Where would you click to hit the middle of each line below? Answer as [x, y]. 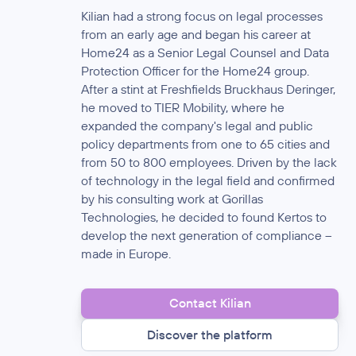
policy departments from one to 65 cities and [206, 144]
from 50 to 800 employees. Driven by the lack [209, 163]
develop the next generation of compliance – [207, 236]
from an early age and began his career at [196, 35]
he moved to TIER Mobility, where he [183, 108]
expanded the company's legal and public [197, 126]
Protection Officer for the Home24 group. [195, 71]
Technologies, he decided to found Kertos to [204, 217]
